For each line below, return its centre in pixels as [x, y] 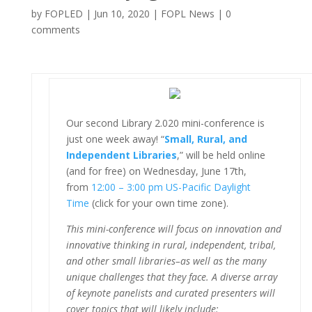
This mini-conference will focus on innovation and [173, 228]
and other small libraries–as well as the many [166, 260]
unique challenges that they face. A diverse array [171, 276]
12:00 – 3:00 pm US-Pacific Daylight [171, 187]
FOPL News [187, 13]
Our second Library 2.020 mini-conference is [165, 123]
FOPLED [63, 13]
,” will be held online [221, 155]
